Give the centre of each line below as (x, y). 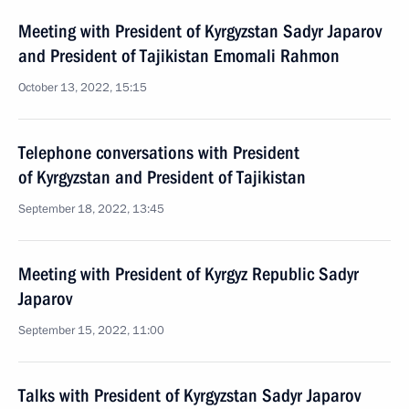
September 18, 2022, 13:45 (91, 209)
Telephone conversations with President (159, 152)
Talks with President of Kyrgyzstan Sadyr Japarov (189, 395)
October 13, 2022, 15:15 (83, 88)
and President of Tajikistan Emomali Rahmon (179, 56)
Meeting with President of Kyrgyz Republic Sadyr (189, 274)
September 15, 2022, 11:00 (91, 330)
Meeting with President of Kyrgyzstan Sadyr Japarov (200, 31)
